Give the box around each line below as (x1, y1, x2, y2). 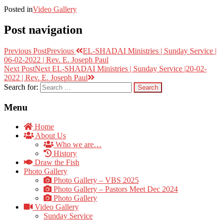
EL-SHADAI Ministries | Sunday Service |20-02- (52, 64, 207, 73)
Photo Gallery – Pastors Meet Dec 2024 (52, 184, 178, 193)
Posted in (4, 4, 33, 13)
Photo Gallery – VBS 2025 (52, 175, 139, 184)
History (52, 149, 77, 158)
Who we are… (54, 140, 102, 149)
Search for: (4, 83, 38, 92)
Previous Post (4, 47, 47, 55)
